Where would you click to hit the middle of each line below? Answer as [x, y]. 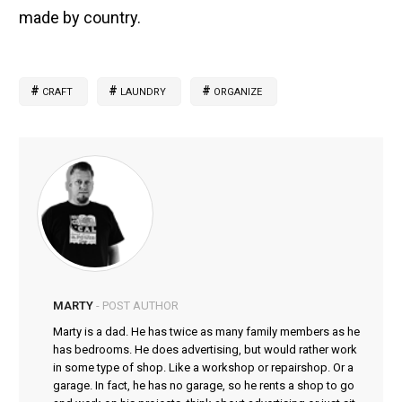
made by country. [80, 18]
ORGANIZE [238, 92]
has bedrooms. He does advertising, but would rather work [205, 350]
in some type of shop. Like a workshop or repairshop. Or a [203, 368]
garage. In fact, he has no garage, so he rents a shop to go [203, 386]
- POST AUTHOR [135, 306]
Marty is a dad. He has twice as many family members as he [206, 332]
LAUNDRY [144, 92]
